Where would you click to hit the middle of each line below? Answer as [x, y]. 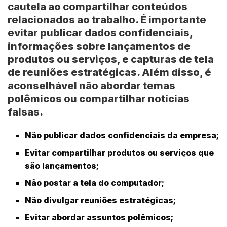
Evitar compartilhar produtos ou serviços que [120, 153]
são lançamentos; [62, 166]
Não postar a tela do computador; [95, 183]
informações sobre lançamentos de [99, 46]
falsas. [25, 112]
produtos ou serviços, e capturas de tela [111, 60]
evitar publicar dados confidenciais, [100, 33]
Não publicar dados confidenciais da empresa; [122, 136]
